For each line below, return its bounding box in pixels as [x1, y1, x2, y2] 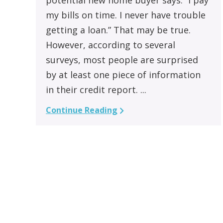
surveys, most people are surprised [46, 53, 198, 66]
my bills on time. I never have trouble [46, 8, 206, 21]
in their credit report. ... [46, 83, 146, 96]
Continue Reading [46, 104, 117, 115]
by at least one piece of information [46, 68, 201, 81]
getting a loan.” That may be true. [46, 23, 191, 36]
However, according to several [46, 38, 175, 51]
